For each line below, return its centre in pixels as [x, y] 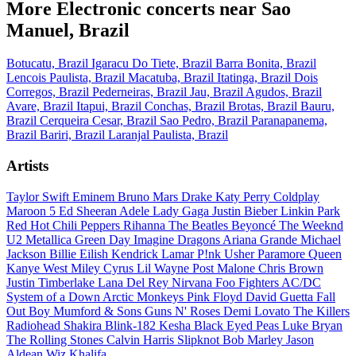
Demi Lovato [258, 311]
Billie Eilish [80, 253]
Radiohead [35, 325]
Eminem [95, 196]
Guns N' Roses [184, 311]
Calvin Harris [142, 339]
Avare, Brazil [41, 106]
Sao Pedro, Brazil [205, 121]
